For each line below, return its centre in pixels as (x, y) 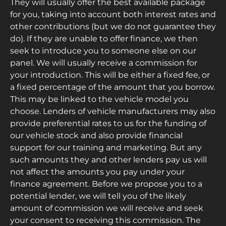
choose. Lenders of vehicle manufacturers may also (113, 111)
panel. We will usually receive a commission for (104, 63)
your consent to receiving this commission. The (105, 220)
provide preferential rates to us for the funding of (108, 123)
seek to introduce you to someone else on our (103, 50)
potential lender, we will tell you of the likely (98, 196)
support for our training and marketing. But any (106, 147)
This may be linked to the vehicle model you (99, 99)
